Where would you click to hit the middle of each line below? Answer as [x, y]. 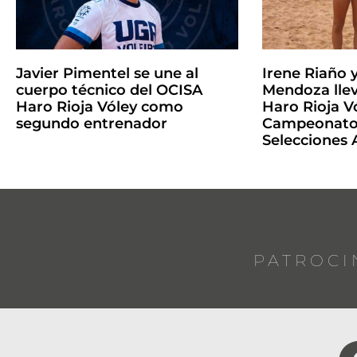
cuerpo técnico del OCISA [109, 90]
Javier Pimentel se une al [107, 73]
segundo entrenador [92, 123]
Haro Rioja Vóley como [100, 106]
